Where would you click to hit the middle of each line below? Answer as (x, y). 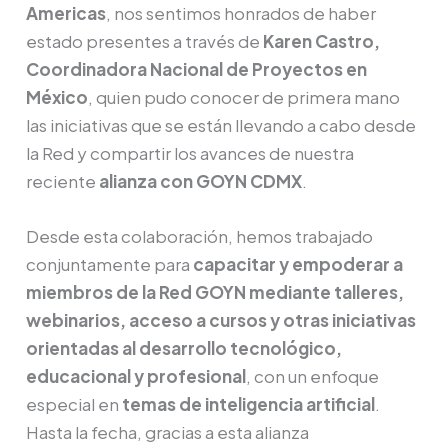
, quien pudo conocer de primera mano (244, 96)
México (57, 96)
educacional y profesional (136, 376)
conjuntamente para (110, 264)
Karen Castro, (322, 40)
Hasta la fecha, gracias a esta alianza (168, 432)
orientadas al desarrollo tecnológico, (184, 348)
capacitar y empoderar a (298, 264)
